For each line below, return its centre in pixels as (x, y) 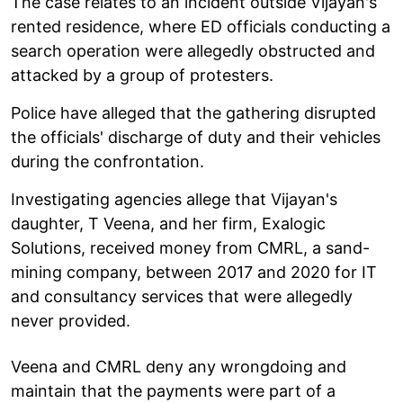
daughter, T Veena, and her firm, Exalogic (168, 223)
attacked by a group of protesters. (142, 75)
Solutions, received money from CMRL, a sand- (190, 247)
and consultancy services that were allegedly (182, 296)
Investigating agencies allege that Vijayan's (174, 199)
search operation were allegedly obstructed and (193, 50)
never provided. (71, 320)
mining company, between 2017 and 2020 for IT (194, 272)
